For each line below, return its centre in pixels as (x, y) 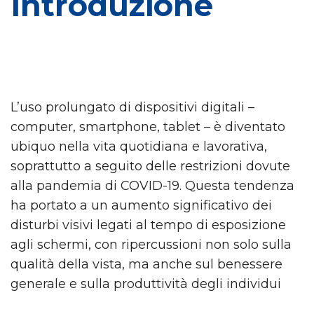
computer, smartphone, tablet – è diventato (148, 127)
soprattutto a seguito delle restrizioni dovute (150, 166)
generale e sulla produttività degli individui (148, 284)
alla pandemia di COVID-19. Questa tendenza (152, 186)
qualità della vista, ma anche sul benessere (146, 264)
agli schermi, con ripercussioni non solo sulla (151, 245)
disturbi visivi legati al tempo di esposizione (148, 225)
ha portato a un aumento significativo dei (141, 205)
